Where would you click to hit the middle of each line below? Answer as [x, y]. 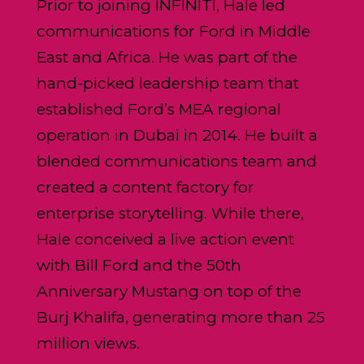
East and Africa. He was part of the [167, 57]
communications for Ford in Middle [173, 31]
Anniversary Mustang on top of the [169, 291]
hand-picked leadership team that [167, 83]
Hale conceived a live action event [165, 239]
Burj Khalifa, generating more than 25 [180, 317]
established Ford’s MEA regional [158, 109]
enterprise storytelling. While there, [170, 213]
